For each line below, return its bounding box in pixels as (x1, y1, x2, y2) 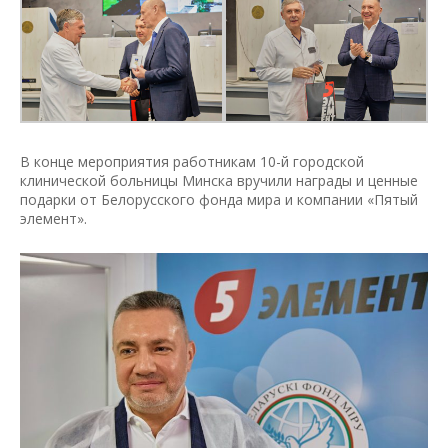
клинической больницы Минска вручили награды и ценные (20, 171, 418, 191)
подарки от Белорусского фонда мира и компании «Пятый (20, 190, 418, 210)
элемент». (20, 209, 87, 229)
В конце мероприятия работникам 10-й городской (20, 152, 364, 172)
